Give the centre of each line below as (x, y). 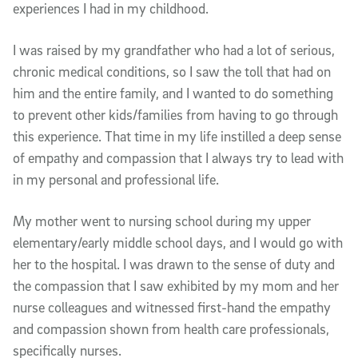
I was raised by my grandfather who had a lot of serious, (174, 50)
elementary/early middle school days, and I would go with (178, 242)
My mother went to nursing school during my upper (162, 221)
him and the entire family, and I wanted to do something (173, 93)
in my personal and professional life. (116, 179)
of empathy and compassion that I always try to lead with (178, 157)
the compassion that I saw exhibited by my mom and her (176, 285)
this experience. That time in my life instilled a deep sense (177, 136)
